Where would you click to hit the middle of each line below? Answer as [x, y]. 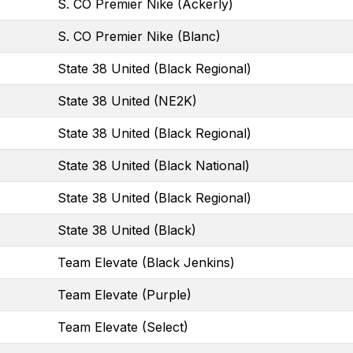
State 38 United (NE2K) [127, 100]
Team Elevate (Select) [123, 327]
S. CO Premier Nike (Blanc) [139, 36]
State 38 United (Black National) [154, 165]
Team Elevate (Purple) [124, 294]
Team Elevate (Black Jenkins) [146, 262]
